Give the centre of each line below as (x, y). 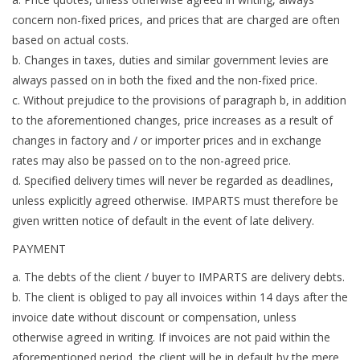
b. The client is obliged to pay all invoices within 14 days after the (180, 297)
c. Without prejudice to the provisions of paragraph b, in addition (179, 100)
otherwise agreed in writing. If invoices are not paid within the (171, 337)
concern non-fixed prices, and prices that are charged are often (176, 20)
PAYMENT (39, 249)
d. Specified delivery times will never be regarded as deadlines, (173, 181)
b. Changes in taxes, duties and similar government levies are (170, 60)
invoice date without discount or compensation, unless (154, 317)
